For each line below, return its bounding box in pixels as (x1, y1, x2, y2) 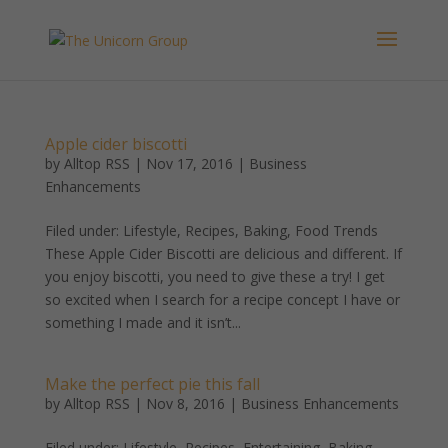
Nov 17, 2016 (145, 154, 233, 173)
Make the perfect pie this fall (44, 373, 260, 395)
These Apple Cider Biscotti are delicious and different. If (44, 244, 402, 263)
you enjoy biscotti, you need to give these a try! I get (44, 267, 385, 286)
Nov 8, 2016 (145, 394, 225, 413)
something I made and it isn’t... (44, 313, 241, 332)
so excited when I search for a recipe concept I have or (44, 290, 400, 309)
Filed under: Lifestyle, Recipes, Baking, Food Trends (44, 221, 378, 240)
